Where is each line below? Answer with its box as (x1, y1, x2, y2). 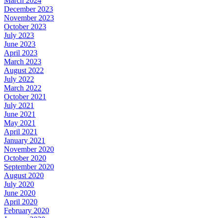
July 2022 (4, 74, 34, 83)
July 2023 (4, 31, 34, 39)
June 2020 (4, 188, 36, 197)
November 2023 (4, 13, 54, 22)
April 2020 (4, 197, 37, 206)
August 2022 (4, 66, 44, 74)
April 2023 (4, 48, 37, 57)
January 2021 (4, 136, 45, 145)
